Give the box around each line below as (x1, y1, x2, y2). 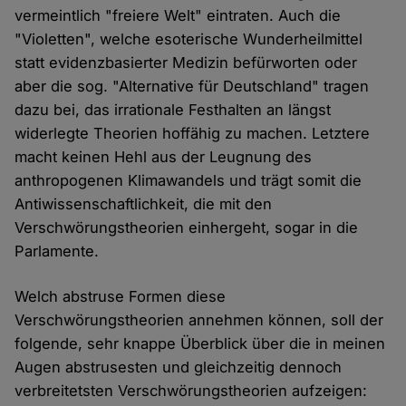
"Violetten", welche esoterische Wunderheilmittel (14, 30, 363, 49)
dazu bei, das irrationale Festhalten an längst (14, 101, 332, 120)
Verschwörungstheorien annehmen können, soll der (14, 311, 384, 330)
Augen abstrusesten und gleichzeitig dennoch (14, 358, 343, 377)
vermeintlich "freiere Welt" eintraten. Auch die (14, 6, 342, 25)
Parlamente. (14, 242, 104, 261)
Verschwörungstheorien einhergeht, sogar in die (14, 218, 359, 237)
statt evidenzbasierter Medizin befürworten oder (14, 53, 358, 72)
